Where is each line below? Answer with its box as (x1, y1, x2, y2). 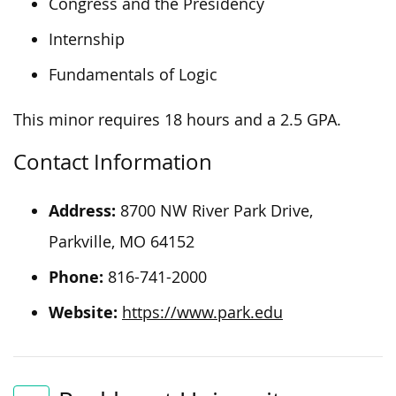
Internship (49, 28, 125, 49)
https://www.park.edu (122, 301, 283, 323)
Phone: (49, 265, 103, 288)
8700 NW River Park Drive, (116, 200, 313, 221)
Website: (49, 301, 118, 324)
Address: (49, 199, 116, 222)
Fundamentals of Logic (49, 64, 217, 85)
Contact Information (13, 147, 212, 176)
